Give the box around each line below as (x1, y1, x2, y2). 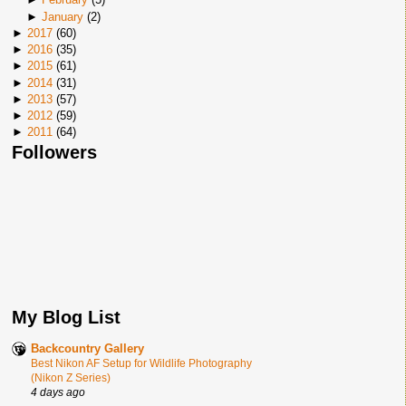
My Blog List (12, 307, 121, 327)
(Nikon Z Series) (31, 372, 111, 384)
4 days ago (31, 386, 85, 398)
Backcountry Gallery (31, 342, 144, 355)
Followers (12, 141, 97, 162)
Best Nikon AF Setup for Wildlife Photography (31, 357, 252, 370)
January (41, 9, 83, 24)
